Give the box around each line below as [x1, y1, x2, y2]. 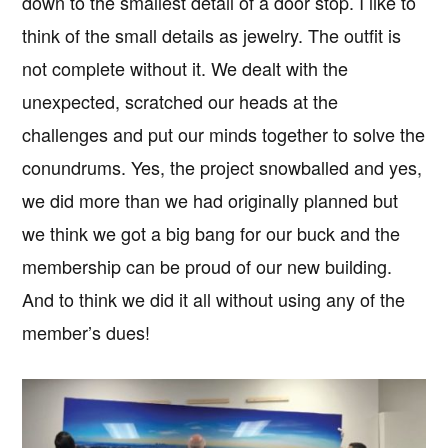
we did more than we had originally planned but [22, 186, 399, 213]
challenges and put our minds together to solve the [22, 120, 426, 147]
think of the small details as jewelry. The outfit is [22, 21, 402, 48]
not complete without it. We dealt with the [22, 54, 349, 81]
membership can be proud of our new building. [22, 252, 393, 279]
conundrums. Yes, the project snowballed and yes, [22, 153, 423, 180]
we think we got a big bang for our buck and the [22, 219, 401, 246]
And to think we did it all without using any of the [22, 285, 406, 312]
